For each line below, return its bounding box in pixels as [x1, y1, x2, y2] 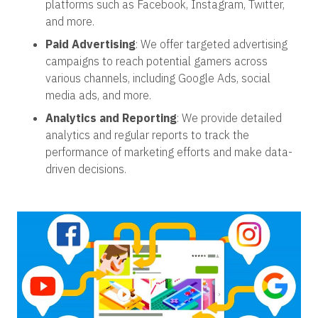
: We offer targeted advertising [136, 37, 287, 51]
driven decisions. [45, 162, 126, 176]
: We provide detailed [177, 111, 282, 125]
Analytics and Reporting [45, 111, 177, 125]
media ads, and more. [45, 88, 151, 102]
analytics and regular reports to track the [45, 128, 249, 142]
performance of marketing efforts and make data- [45, 145, 292, 159]
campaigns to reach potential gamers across [45, 54, 268, 68]
